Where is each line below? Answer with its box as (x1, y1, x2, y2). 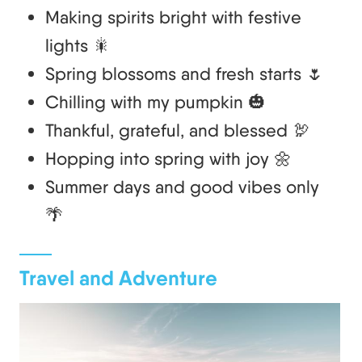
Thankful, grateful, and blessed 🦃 (45, 120, 310, 141)
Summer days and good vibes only (45, 176, 319, 198)
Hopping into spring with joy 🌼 (45, 148, 292, 170)
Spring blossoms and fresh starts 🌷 (45, 63, 324, 85)
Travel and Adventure (19, 265, 217, 292)
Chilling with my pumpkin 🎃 (45, 91, 266, 113)
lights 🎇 (45, 35, 111, 57)
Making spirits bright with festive (45, 6, 301, 28)
